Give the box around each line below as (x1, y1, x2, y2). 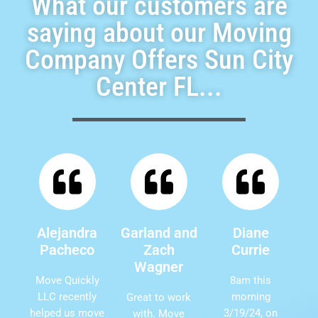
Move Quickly (35, 273, 99, 287)
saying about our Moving (26, 16, 292, 48)
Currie (231, 241, 270, 258)
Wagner (134, 258, 184, 275)
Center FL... (96, 70, 222, 102)
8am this (230, 273, 272, 287)
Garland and (120, 224, 197, 241)
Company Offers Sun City (25, 43, 293, 75)
